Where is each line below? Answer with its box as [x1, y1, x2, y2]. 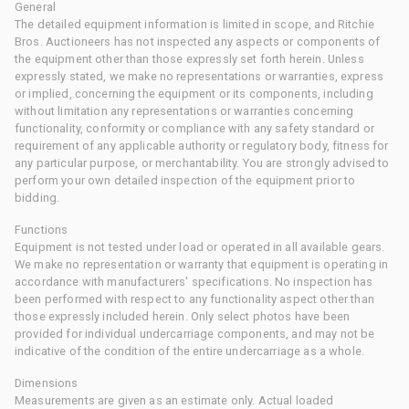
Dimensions [15, 375, 79, 390]
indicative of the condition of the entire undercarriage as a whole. [15, 343, 365, 358]
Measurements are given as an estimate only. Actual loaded [15, 393, 334, 407]
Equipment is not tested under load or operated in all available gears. [15, 239, 385, 254]
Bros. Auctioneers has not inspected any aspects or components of [15, 34, 381, 48]
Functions [15, 222, 68, 236]
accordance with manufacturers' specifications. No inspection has [15, 274, 373, 288]
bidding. [15, 190, 60, 204]
